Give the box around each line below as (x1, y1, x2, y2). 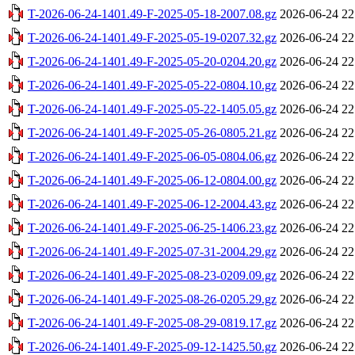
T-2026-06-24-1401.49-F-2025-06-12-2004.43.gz (28, 197, 277, 211)
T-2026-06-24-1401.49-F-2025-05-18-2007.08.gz (28, 6, 277, 21)
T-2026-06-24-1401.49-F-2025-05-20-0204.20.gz (28, 54, 277, 68)
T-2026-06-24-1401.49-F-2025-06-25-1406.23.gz (28, 220, 277, 235)
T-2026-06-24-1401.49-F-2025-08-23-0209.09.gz (28, 268, 277, 282)
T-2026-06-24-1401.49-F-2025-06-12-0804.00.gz (28, 173, 277, 187)
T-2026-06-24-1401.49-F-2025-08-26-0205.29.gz (28, 292, 277, 306)
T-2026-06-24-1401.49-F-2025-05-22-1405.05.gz (28, 101, 277, 116)
